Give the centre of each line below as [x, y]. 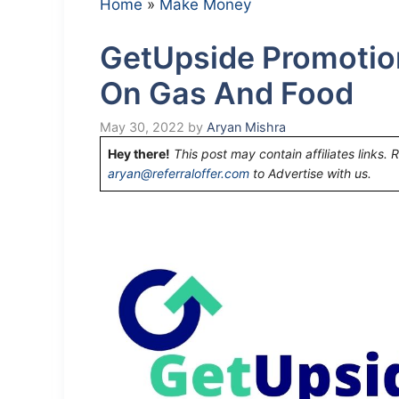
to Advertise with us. [310, 173]
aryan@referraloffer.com [179, 173]
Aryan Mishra [246, 126]
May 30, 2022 [142, 126]
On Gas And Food [227, 93]
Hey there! [139, 153]
